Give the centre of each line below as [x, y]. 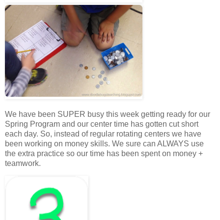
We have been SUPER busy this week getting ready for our [108, 114]
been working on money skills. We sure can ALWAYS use [104, 143]
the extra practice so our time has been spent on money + [104, 153]
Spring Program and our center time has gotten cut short [102, 124]
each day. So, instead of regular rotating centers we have [103, 134]
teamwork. [23, 163]
